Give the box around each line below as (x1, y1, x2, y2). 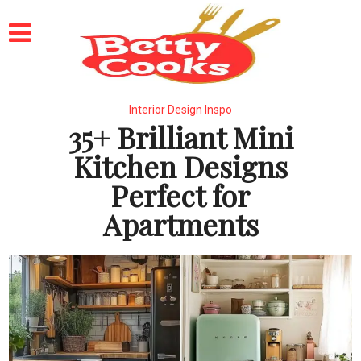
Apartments (102, 205, 259, 243)
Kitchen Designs (73, 147, 288, 185)
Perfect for (111, 176, 250, 214)
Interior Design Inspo (129, 103, 232, 116)
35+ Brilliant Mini (68, 118, 293, 156)
